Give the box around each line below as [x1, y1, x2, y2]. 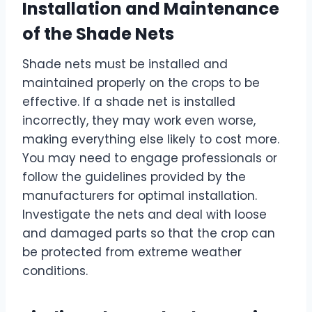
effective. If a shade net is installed [22, 93, 235, 111]
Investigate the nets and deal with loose [22, 206, 267, 224]
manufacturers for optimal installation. [22, 187, 257, 205]
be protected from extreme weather [22, 244, 242, 261]
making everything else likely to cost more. [22, 131, 279, 148]
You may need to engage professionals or [22, 150, 277, 167]
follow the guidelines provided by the [22, 169, 246, 186]
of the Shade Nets [22, 22, 174, 46]
